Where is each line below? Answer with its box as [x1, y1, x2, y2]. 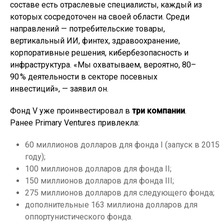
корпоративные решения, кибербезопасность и [10, 48, 188, 57]
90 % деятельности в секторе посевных [10, 72, 157, 81]
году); [25, 152, 45, 161]
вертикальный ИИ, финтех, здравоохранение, [10, 36, 180, 45]
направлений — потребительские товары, [10, 24, 165, 33]
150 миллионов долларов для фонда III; [25, 176, 174, 185]
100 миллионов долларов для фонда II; [25, 164, 171, 173]
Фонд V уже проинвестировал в [10, 106, 132, 115]
